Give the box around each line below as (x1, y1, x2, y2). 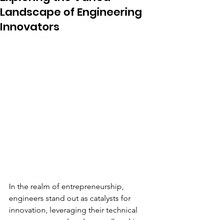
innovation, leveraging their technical (9, 205, 139, 215)
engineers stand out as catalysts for (9, 193, 133, 203)
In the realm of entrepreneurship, (9, 181, 126, 191)
